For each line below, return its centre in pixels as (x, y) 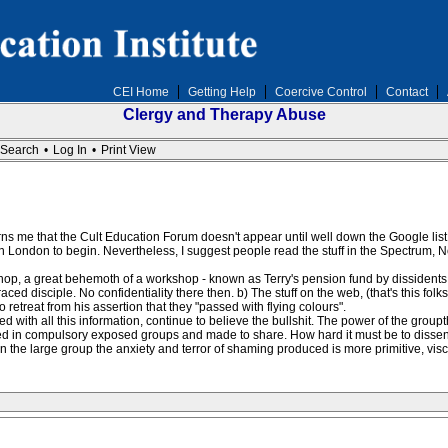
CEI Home (140, 92)
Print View (128, 150)
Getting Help (221, 92)
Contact (406, 92)
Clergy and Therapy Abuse (224, 114)
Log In (69, 150)
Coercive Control (320, 92)
